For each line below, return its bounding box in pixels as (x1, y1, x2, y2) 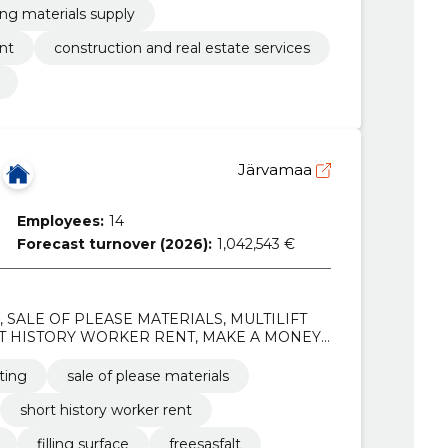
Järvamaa (237, 159, 316, 179)
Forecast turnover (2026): (16, 234, 212, 253)
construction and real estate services (53, 38, 310, 57)
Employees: (16, 211, 104, 230)
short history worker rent (19, 400, 192, 419)
